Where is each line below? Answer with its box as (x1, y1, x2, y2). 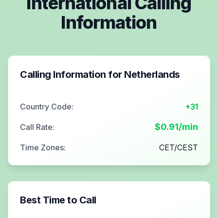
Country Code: (20, 101, 73, 111)
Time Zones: (20, 142, 66, 152)
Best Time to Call (20, 194, 96, 206)
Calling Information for (20, 68, 124, 80)
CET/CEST (159, 142, 198, 152)
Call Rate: (20, 122, 54, 132)
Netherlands (124, 68, 180, 80)
